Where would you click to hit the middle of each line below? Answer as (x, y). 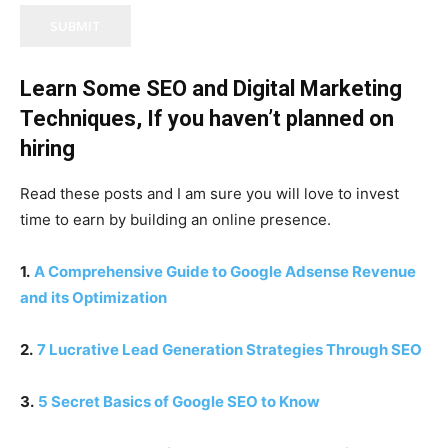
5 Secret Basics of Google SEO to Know (179, 402)
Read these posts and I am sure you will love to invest (209, 194)
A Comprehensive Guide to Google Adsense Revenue (225, 272)
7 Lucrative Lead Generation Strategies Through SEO (229, 350)
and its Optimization (93, 298)
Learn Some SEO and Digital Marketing (211, 89)
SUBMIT (75, 26)
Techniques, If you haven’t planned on (207, 119)
